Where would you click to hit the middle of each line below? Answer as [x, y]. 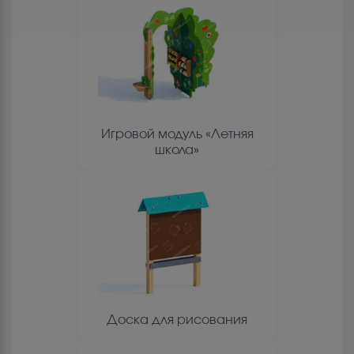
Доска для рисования [177, 320]
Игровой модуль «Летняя [177, 134]
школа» [177, 150]
